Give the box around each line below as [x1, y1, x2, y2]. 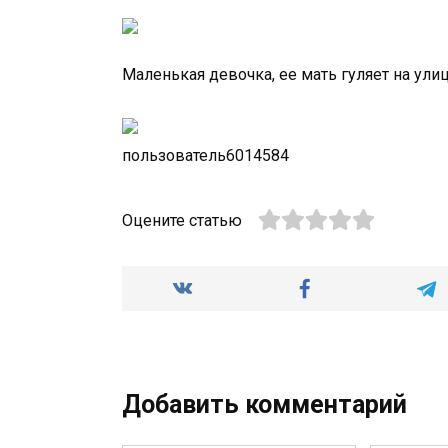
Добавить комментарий [122, 390, 407, 420]
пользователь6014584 [122, 146, 289, 166]
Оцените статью [122, 211, 242, 231]
